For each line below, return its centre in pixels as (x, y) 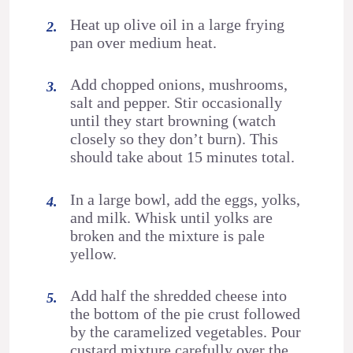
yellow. (94, 253)
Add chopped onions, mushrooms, (179, 85)
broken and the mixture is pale (168, 235)
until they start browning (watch (173, 121)
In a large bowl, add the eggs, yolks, (186, 199)
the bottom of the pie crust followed (186, 313)
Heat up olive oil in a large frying (178, 24)
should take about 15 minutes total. (183, 157)
